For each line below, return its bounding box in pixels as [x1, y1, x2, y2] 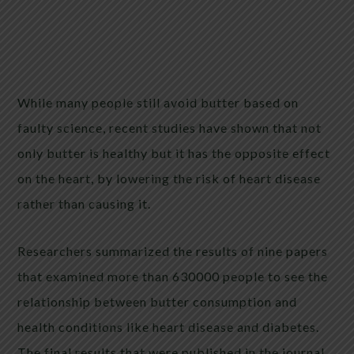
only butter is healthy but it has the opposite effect [17, 145, 331, 161]
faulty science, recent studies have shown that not [17, 120, 322, 136]
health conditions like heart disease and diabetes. [17, 319, 320, 335]
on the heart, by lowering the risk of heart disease [17, 171, 322, 186]
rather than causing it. [17, 196, 152, 212]
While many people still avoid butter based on [17, 95, 299, 111]
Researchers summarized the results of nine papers [17, 243, 329, 259]
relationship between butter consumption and [17, 294, 298, 310]
